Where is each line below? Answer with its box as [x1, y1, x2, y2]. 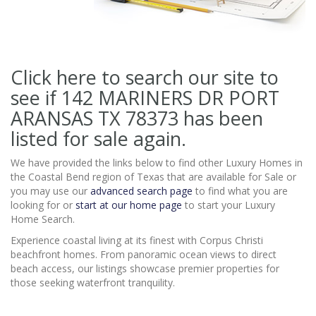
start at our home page [75, 198, 182, 212]
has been [178, 105, 263, 132]
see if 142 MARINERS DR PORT [11, 85, 279, 111]
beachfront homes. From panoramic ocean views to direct [11, 248, 276, 262]
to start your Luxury [182, 198, 275, 212]
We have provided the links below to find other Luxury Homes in [11, 156, 303, 170]
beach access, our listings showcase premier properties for [11, 262, 279, 276]
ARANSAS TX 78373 [11, 105, 178, 132]
